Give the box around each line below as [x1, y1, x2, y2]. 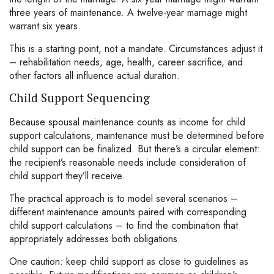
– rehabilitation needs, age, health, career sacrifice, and [9, 55, 243, 69]
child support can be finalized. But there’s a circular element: [9, 142, 260, 156]
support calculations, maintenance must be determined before [9, 128, 264, 143]
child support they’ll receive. [9, 169, 125, 183]
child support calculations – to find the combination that [9, 218, 238, 232]
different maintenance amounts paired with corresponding [9, 205, 246, 219]
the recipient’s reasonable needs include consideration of [9, 155, 246, 169]
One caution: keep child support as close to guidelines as [9, 254, 248, 268]
